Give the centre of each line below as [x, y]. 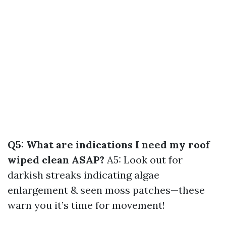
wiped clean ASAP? [56, 160]
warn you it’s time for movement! [86, 205]
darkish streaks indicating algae [83, 175]
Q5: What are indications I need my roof [109, 145]
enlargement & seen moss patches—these [106, 190]
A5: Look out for [144, 160]
